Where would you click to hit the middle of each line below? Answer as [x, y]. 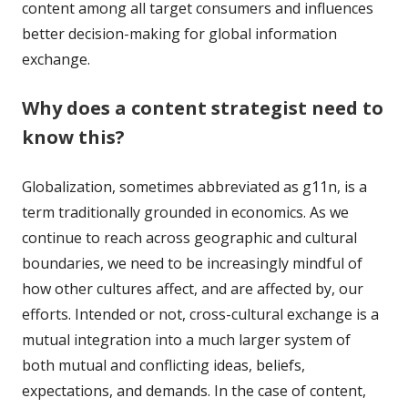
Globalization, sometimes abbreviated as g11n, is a [194, 186]
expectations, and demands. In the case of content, [194, 390]
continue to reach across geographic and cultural [189, 237]
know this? [73, 137]
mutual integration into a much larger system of [186, 339]
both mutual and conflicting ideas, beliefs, [163, 365]
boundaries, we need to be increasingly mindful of [192, 263]
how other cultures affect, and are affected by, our [193, 288]
